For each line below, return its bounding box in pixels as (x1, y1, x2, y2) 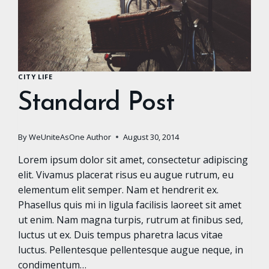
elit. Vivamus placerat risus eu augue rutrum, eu (18, 168, 234, 182)
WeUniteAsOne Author (28, 131, 111, 143)
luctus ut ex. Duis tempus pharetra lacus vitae (18, 228, 223, 242)
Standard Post (18, 91, 174, 117)
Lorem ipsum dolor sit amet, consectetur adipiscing (18, 153, 249, 167)
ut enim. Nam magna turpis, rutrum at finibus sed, (18, 213, 244, 227)
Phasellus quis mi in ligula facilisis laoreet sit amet (18, 198, 242, 212)
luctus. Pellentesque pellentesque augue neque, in (18, 243, 244, 257)
